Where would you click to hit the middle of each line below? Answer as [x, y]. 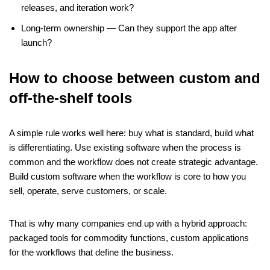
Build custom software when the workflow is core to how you [127, 177]
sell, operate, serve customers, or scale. [88, 191]
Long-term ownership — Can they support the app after [129, 28]
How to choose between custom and [135, 78]
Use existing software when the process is [158, 148]
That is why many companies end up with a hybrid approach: [128, 224]
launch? [36, 43]
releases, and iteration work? [77, 8]
